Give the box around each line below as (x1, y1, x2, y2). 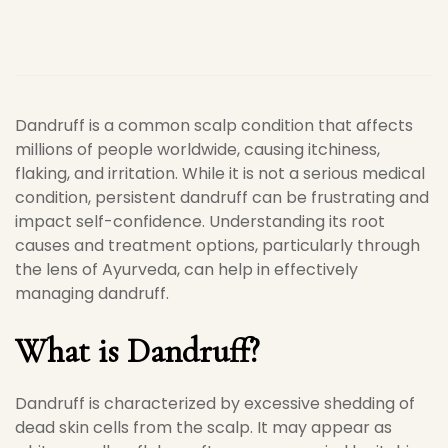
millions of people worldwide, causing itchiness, (15, 138, 380, 161)
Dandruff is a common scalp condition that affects (15, 114, 413, 137)
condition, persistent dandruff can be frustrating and (15, 186, 429, 209)
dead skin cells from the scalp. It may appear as (15, 416, 392, 439)
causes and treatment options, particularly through (15, 234, 420, 257)
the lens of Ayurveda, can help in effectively (15, 258, 358, 281)
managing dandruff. (15, 282, 169, 305)
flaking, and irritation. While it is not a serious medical (15, 162, 425, 185)
